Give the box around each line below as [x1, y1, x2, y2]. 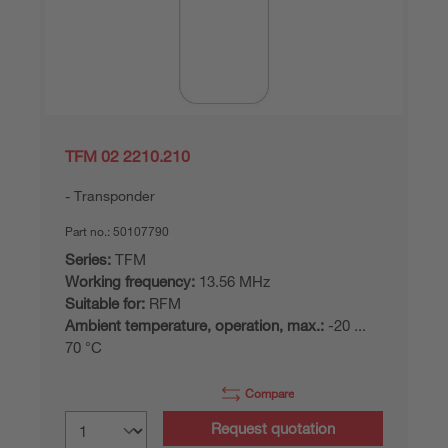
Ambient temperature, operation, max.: [65, 316, 324, 334]
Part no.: [65, 223, 113, 239]
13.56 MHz [195, 272, 270, 290]
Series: [65, 250, 111, 268]
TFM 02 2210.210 [65, 146, 190, 166]
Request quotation [211, 419, 335, 437]
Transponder [74, 187, 155, 204]
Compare [245, 385, 294, 401]
